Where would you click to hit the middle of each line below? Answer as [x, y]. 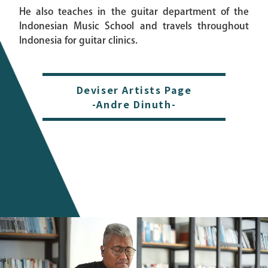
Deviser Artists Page [134, 90]
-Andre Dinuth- [134, 104]
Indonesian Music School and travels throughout [134, 26]
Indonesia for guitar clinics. [78, 40]
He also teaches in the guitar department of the [134, 12]
